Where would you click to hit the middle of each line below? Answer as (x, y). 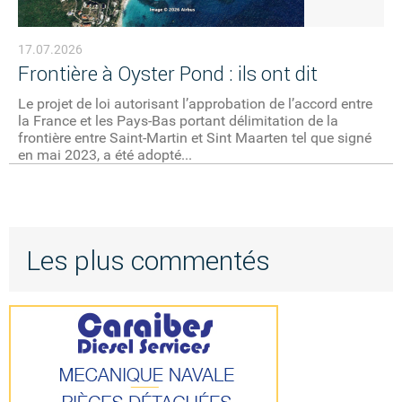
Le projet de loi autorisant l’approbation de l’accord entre (195, 104)
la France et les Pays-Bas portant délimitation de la (178, 121)
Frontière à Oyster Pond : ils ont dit (167, 74)
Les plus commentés (148, 261)
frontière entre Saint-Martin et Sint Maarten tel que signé (194, 138)
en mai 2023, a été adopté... (105, 155)
